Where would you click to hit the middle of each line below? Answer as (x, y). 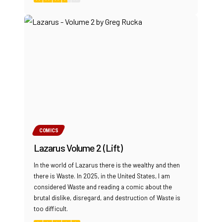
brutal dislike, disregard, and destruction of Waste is (107, 198)
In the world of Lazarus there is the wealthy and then (107, 165)
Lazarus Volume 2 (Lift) (78, 148)
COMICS (49, 130)
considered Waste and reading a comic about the (103, 187)
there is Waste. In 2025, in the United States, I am (102, 176)
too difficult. (51, 209)
